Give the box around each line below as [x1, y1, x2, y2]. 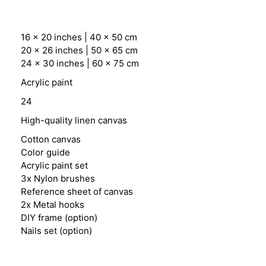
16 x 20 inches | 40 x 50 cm [21, 31, 137, 43]
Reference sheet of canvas [21, 186, 133, 198]
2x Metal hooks [21, 199, 84, 211]
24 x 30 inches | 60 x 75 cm [21, 58, 139, 69]
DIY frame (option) [21, 212, 97, 224]
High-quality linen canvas [21, 115, 127, 126]
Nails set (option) [21, 225, 92, 237]
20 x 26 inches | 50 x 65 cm [21, 45, 138, 56]
